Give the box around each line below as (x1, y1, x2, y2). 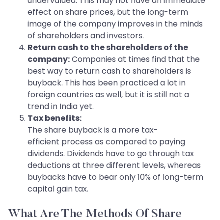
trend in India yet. (27, 101, 94, 112)
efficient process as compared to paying (27, 136, 185, 148)
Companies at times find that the (70, 54, 200, 65)
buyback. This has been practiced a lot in (27, 77, 186, 89)
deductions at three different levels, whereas (27, 160, 201, 171)
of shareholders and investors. (27, 30, 144, 42)
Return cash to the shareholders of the (27, 42, 188, 54)
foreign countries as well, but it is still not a (27, 89, 189, 101)
